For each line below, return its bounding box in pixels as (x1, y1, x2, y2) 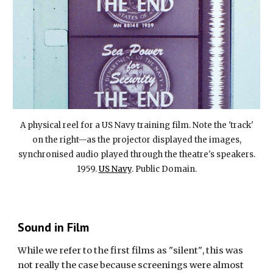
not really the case (18, 260, 101, 271)
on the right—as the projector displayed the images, (32, 134, 241, 145)
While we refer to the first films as (18, 245, 169, 256)
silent (173, 245, 199, 256)
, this (202, 245, 226, 256)
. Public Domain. (131, 163, 197, 174)
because (100, 260, 138, 271)
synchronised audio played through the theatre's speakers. (18, 149, 255, 160)
